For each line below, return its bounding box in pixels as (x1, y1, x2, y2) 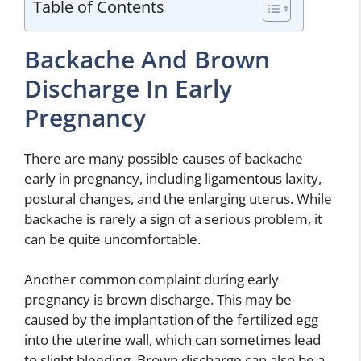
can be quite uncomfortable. (24, 229, 201, 248)
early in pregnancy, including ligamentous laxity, (24, 168, 322, 188)
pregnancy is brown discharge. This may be (24, 290, 292, 309)
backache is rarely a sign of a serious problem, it (24, 209, 322, 228)
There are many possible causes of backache (24, 148, 303, 168)
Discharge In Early (24, 71, 232, 105)
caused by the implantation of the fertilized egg (24, 310, 318, 329)
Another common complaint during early (24, 270, 279, 288)
